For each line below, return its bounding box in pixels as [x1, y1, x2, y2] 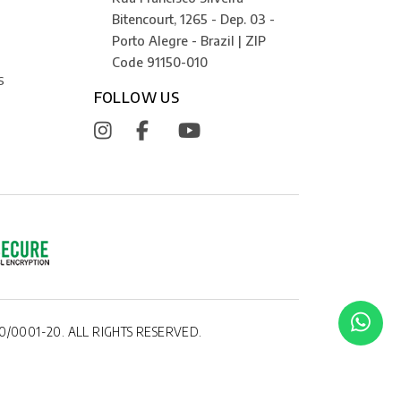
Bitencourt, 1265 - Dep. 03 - [111, 10, 275, 27]
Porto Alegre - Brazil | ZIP [111, 31, 266, 48]
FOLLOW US [93, 88, 180, 107]
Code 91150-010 [111, 53, 208, 70]
